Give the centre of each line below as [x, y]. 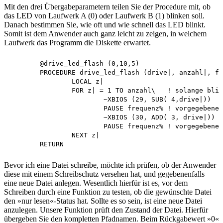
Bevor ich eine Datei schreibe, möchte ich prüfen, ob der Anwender [110, 165]
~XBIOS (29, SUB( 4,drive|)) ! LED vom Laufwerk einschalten [56, 99]
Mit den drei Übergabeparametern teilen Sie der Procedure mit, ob [107, 6]
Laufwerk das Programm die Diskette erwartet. [77, 42]
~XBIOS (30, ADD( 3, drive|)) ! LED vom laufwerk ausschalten [56, 117]
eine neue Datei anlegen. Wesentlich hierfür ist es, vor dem [96, 183]
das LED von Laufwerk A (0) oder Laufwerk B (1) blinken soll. [104, 15]
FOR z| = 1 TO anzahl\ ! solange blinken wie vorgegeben [40, 90]
